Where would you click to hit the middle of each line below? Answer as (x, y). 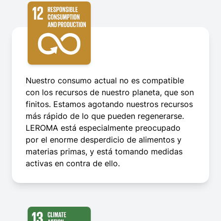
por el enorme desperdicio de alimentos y (104, 140)
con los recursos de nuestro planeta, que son (110, 92)
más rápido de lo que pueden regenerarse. (105, 116)
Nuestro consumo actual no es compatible (105, 81)
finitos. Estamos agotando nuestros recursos (109, 104)
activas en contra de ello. (73, 164)
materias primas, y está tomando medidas (104, 152)
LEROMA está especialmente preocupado (103, 128)
